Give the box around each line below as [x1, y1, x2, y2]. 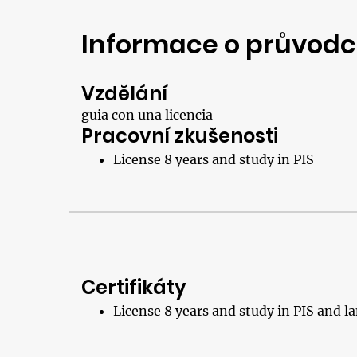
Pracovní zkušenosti [81, 123, 278, 149]
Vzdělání [81, 80, 168, 107]
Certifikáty [81, 274, 186, 300]
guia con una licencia [81, 107, 213, 123]
